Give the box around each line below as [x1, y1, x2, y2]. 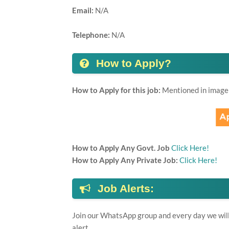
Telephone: [72, 30, 111, 39]
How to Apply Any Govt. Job [72, 143, 171, 152]
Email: [72, 6, 95, 15]
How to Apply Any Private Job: [72, 155, 179, 165]
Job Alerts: [94, 182, 160, 194]
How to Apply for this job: [72, 85, 162, 95]
